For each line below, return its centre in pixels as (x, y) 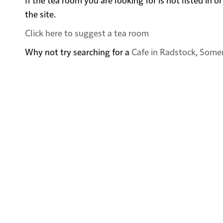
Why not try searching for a (78, 52)
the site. (41, 14)
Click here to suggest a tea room (87, 33)
